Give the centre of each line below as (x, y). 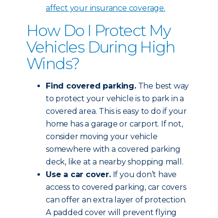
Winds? (53, 64)
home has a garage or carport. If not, (114, 124)
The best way (163, 86)
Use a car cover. (78, 174)
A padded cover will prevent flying (111, 212)
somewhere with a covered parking (113, 149)
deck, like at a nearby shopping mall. (115, 162)
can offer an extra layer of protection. (116, 200)
